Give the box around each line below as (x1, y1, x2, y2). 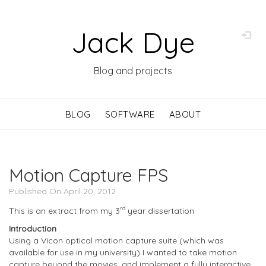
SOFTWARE (104, 109, 155, 120)
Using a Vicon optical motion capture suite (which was (9, 235, 224, 246)
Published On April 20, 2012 (9, 186, 116, 197)
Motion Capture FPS (9, 164, 168, 186)
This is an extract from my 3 (9, 205, 120, 216)
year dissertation (128, 205, 194, 216)
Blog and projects (94, 65, 172, 77)
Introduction (9, 223, 56, 234)
